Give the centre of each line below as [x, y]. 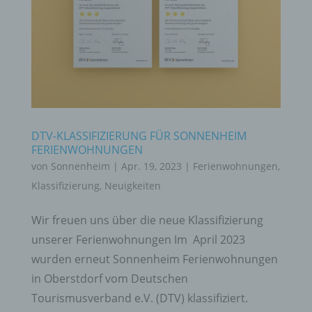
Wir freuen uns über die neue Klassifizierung [147, 220]
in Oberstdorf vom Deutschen [109, 279]
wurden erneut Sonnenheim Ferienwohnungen [154, 259]
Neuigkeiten [132, 186]
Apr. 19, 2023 [151, 166]
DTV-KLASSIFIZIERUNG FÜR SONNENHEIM [139, 136]
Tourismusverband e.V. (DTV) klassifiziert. [139, 298]
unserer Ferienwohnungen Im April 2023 [138, 240]
